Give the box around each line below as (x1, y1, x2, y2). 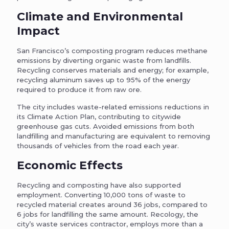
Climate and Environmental (17, 9, 183, 24)
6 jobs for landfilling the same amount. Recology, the (17, 210, 198, 218)
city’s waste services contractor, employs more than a (17, 219, 203, 228)
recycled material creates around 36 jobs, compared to (17, 200, 208, 209)
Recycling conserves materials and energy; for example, (17, 65, 209, 74)
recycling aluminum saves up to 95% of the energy (17, 75, 190, 84)
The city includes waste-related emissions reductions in (17, 102, 209, 111)
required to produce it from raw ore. (17, 85, 142, 94)
